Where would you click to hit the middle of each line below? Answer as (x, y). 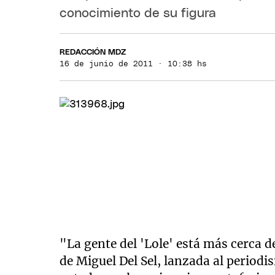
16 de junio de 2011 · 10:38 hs (134, 64)
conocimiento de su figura (138, 13)
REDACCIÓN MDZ (93, 52)
